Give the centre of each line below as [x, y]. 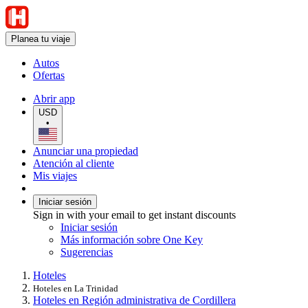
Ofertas [49, 75]
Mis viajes [55, 175]
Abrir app [54, 99]
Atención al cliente [74, 163]
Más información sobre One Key [132, 239]
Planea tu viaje [41, 39]
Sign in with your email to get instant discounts [134, 214]
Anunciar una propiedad [86, 151]
